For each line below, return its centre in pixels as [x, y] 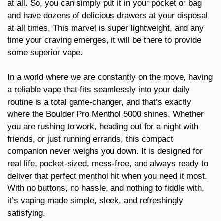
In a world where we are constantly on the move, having [110, 77]
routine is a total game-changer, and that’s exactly [99, 102]
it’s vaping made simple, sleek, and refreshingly [95, 201]
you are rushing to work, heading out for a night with [103, 127]
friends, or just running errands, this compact [90, 139]
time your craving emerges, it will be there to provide [104, 40]
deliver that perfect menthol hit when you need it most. [107, 176]
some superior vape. [45, 52]
